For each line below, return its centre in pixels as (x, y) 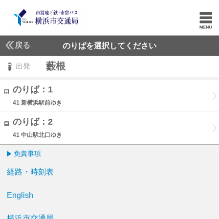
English (20, 195)
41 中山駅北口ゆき (37, 135)
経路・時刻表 (30, 172)
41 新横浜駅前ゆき (37, 103)
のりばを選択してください (109, 46)
